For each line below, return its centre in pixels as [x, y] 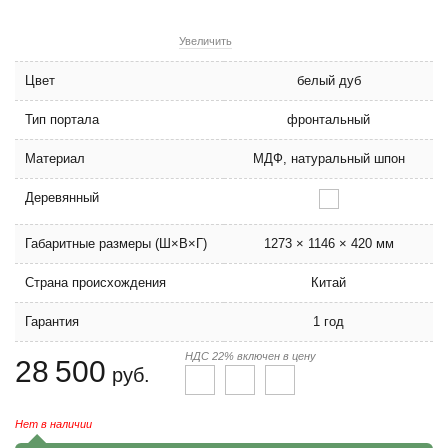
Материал [55, 158]
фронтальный [328, 119]
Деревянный [62, 197]
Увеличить [205, 41]
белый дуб [328, 80]
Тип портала [62, 119]
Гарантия [52, 321]
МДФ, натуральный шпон [328, 158]
